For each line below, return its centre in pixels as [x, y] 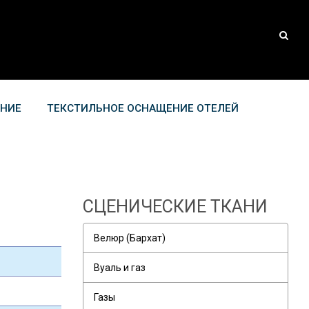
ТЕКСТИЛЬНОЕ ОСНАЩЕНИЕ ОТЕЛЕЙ [143, 108]
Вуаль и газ [119, 267]
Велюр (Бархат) [129, 238]
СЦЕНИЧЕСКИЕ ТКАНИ [175, 206]
